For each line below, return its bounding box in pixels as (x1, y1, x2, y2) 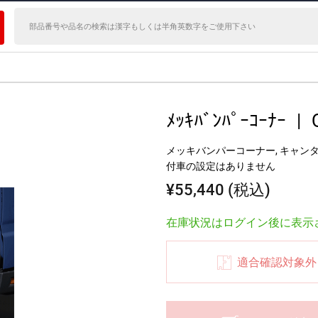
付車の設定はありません (166, 160, 275, 172)
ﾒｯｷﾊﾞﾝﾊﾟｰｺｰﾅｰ (166, 110, 286, 131)
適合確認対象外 (236, 255, 317, 269)
